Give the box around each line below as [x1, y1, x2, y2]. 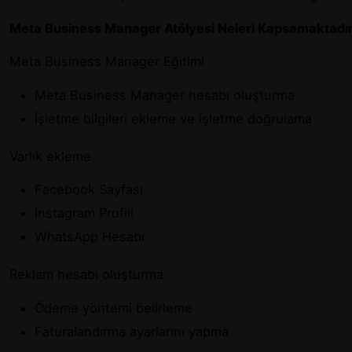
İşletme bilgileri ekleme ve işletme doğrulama [35, 110, 312, 126]
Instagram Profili [35, 205, 134, 222]
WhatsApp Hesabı [35, 229, 145, 245]
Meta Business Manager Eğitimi [9, 53, 204, 70]
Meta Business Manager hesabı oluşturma [35, 86, 295, 103]
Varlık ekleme [9, 148, 91, 164]
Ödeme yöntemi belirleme [35, 299, 192, 316]
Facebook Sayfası [35, 181, 143, 198]
